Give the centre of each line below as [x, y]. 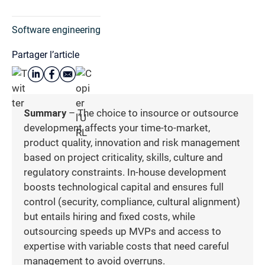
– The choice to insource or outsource [152, 113]
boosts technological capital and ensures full [124, 187]
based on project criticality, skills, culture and [123, 157]
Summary [45, 113]
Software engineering [56, 30]
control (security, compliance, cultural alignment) [132, 202]
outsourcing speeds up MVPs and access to [122, 231]
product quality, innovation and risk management [132, 143]
